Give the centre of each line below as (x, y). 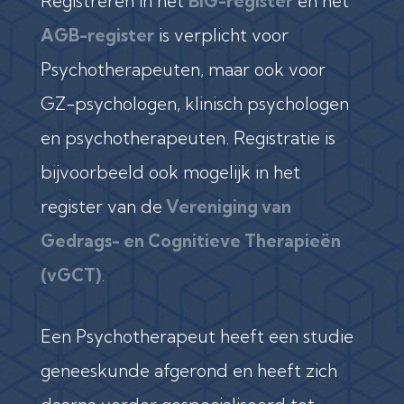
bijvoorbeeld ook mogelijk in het (170, 172)
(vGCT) (70, 275)
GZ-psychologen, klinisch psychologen (194, 103)
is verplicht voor (221, 35)
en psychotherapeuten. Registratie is (188, 138)
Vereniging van (226, 206)
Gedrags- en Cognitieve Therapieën (190, 240)
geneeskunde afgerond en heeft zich (188, 370)
